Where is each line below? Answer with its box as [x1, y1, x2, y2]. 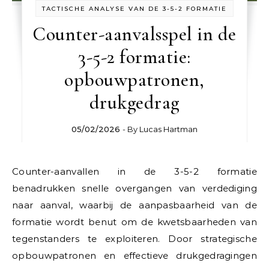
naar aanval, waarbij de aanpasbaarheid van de [12, 199, 257, 211]
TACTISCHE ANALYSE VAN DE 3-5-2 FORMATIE [41, 5, 227, 13]
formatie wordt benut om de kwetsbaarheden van [12, 216, 257, 228]
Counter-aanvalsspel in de [32, 22, 237, 46]
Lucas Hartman [139, 124, 198, 134]
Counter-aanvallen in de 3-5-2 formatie [12, 166, 257, 178]
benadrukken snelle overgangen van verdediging [12, 183, 257, 195]
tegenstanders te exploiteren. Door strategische [12, 233, 257, 245]
